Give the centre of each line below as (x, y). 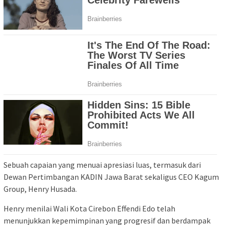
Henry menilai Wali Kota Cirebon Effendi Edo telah (89, 208)
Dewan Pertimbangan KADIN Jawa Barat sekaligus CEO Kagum (111, 177)
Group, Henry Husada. (40, 189)
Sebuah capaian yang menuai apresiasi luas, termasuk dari (102, 164)
